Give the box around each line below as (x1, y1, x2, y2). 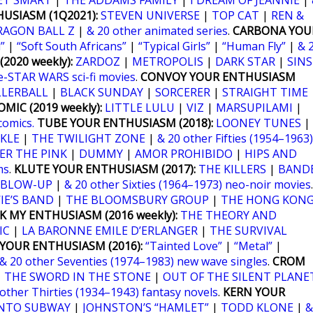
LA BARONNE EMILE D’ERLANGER (22, 223, 198, 238)
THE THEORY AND (180, 208, 277, 223)
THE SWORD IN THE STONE (4, 269, 151, 284)
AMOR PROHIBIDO (135, 146, 233, 161)
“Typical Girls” (138, 38, 210, 54)
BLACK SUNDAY (60, 85, 143, 100)
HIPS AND (245, 146, 297, 161)
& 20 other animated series (87, 23, 228, 38)
